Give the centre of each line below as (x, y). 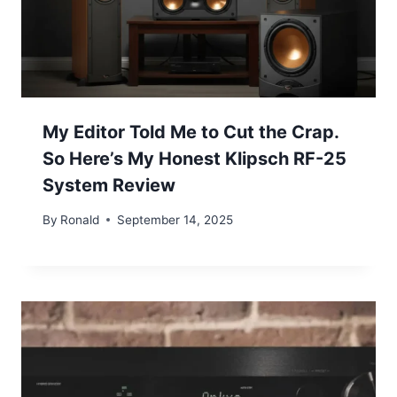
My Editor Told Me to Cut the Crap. (191, 132)
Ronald (80, 219)
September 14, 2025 (175, 219)
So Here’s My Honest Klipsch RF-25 (195, 159)
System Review (109, 186)
